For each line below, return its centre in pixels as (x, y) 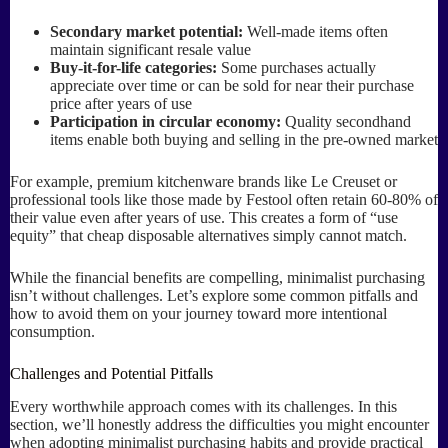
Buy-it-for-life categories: (133, 68)
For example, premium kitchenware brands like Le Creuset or (203, 182)
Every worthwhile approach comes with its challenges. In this (203, 406)
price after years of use (121, 104)
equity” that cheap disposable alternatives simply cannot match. (208, 236)
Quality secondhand (346, 122)
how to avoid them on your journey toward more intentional (198, 314)
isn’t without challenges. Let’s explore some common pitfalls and (214, 296)
